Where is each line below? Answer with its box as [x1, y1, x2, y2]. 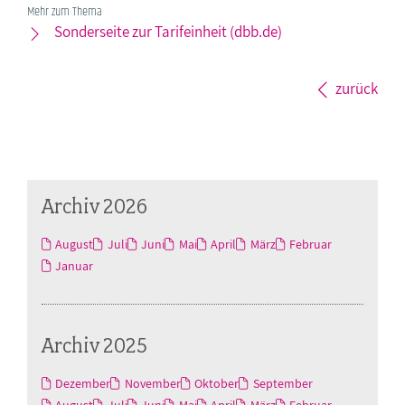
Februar [289, 236, 333, 253]
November [124, 375, 181, 392]
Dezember [55, 375, 111, 392]
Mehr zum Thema [27, 2, 102, 23]
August [55, 236, 94, 253]
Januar [55, 258, 94, 275]
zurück [335, 79, 378, 99]
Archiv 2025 [42, 332, 147, 359]
